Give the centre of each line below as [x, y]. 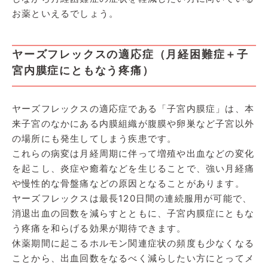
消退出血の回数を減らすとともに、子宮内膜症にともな [133, 213]
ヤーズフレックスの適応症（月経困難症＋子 [130, 54]
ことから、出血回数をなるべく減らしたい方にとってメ [133, 258]
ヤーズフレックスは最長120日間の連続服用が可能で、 [132, 198]
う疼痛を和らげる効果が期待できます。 [99, 228]
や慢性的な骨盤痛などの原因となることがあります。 [128, 183]
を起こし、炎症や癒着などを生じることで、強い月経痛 [133, 168]
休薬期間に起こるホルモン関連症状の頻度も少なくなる [133, 243]
